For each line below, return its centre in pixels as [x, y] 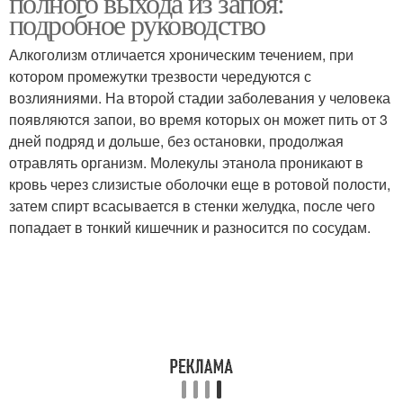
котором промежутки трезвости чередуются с [160, 76]
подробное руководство [137, 24]
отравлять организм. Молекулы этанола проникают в [186, 162]
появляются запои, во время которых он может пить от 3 [198, 119]
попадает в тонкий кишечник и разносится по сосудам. [190, 227]
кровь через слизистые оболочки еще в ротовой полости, [200, 184]
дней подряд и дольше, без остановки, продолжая [176, 141]
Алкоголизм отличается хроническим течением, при [181, 54]
